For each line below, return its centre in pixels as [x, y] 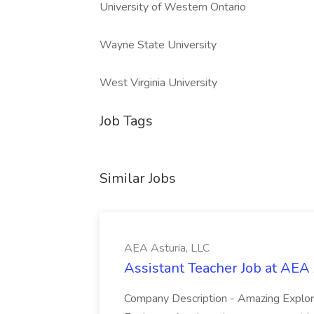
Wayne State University [158, 45]
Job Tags [126, 121]
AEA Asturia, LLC [167, 248]
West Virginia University [158, 83]
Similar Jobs [138, 178]
